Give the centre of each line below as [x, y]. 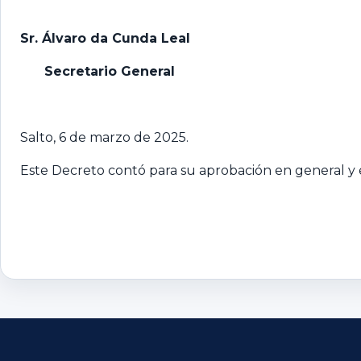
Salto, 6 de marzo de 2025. [104, 137]
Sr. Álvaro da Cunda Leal [105, 38]
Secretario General [98, 71]
